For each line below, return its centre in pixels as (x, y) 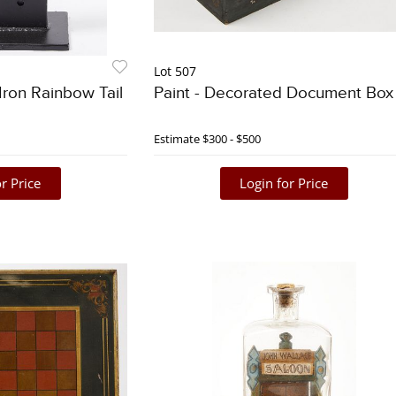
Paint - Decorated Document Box (273, 94)
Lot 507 (175, 72)
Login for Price (284, 183)
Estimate (176, 139)
